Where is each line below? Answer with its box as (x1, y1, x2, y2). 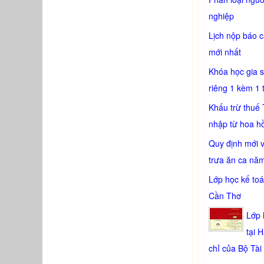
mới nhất (209, 46, 241, 58)
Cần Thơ (209, 190, 241, 202)
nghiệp (209, 10, 234, 22)
